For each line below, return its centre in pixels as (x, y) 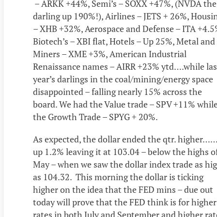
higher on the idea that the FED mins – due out (123, 190)
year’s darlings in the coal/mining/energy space (123, 79)
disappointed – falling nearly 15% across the (117, 92)
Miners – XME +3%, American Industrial (110, 54)
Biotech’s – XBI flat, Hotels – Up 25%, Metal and (124, 41)
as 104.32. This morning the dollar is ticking (118, 177)
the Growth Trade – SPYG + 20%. (96, 117)
